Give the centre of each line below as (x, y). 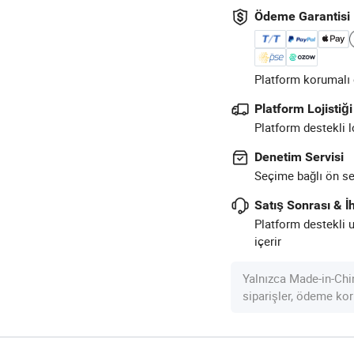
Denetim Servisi (299, 157)
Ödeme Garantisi (302, 16)
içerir (268, 241)
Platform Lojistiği (303, 109)
